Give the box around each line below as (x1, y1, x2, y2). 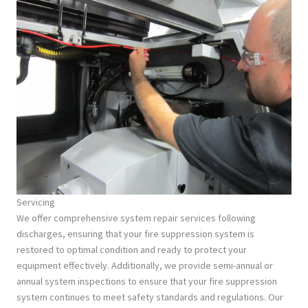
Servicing (16, 196, 55, 208)
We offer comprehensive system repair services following (16, 212, 256, 224)
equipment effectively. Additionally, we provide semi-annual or (16, 259, 273, 272)
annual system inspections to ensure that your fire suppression (16, 275, 277, 287)
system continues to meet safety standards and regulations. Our (16, 291, 283, 303)
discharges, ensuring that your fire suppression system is (16, 228, 254, 240)
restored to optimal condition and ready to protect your (16, 243, 247, 256)
